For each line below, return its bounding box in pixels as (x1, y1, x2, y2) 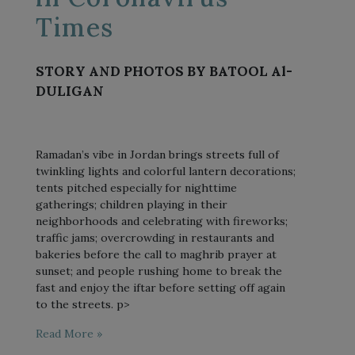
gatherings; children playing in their (36, 197, 227, 212)
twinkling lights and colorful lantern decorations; (36, 163, 296, 178)
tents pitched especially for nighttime (36, 180, 237, 195)
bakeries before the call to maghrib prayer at (36, 246, 277, 261)
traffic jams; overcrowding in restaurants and (36, 230, 274, 245)
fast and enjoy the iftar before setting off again (36, 280, 285, 295)
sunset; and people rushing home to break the (36, 263, 282, 278)
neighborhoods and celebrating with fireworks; (36, 213, 288, 228)
